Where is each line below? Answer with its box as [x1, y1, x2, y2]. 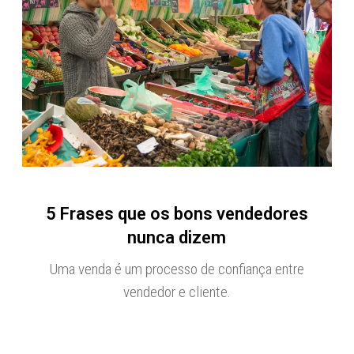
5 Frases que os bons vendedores [45, 203, 308, 224]
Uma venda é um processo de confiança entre [49, 259, 305, 278]
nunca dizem [127, 227, 227, 247]
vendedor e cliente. [122, 282, 231, 301]
